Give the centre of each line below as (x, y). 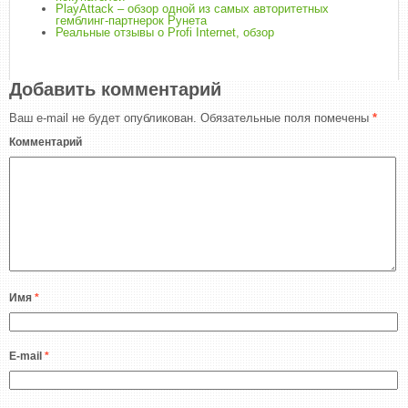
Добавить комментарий (115, 89)
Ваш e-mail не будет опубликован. (103, 118)
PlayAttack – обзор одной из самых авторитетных (192, 9)
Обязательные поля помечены (285, 118)
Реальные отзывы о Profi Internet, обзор (165, 32)
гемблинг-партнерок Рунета (131, 20)
